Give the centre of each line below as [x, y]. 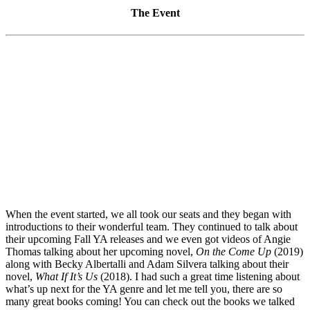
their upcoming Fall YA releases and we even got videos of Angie [148, 239]
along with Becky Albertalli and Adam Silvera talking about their [147, 264]
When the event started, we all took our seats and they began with [148, 214]
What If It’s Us [66, 276]
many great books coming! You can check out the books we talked [150, 301]
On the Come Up [234, 251]
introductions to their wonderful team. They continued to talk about [152, 226]
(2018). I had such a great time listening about [199, 276]
